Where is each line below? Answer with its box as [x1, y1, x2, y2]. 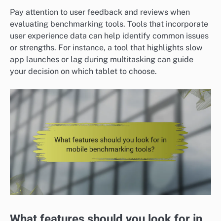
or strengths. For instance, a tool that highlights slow [10, 42, 203, 52]
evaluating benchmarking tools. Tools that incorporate [10, 19, 208, 29]
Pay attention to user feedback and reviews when [10, 7, 190, 17]
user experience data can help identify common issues [10, 31, 209, 40]
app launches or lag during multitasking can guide [10, 54, 193, 64]
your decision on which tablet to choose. [10, 66, 157, 76]
